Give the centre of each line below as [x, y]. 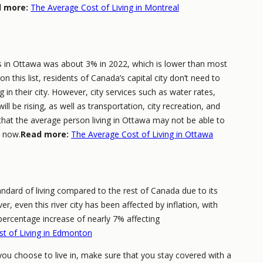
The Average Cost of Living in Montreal [105, 8]
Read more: [45, 134]
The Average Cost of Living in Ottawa [142, 134]
